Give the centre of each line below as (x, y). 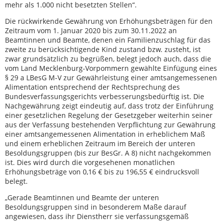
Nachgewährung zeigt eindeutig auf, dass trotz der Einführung (109, 106)
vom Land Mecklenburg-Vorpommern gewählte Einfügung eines (111, 68)
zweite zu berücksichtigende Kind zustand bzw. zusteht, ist (103, 49)
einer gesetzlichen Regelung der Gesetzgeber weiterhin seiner (109, 115)
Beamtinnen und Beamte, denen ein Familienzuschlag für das (108, 40)
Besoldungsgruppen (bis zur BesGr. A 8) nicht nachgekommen (108, 153)
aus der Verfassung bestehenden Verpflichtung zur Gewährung (110, 125)
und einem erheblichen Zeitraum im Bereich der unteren (100, 143)
